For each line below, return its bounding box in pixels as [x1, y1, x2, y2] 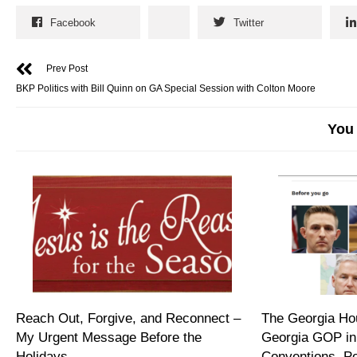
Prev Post [46, 63, 88, 75]
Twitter [233, 17, 264, 29]
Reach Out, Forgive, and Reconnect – [16, 311, 241, 327]
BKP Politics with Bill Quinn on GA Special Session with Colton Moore [16, 83, 316, 95]
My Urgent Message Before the [16, 330, 202, 346]
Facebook [50, 17, 96, 29]
